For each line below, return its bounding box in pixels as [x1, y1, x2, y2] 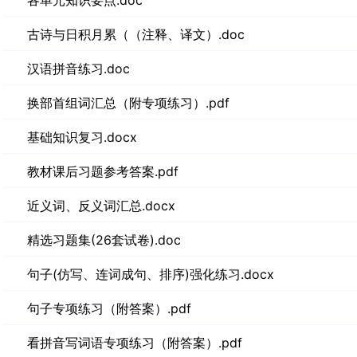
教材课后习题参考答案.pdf [27, 163, 178, 179]
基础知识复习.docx [27, 129, 137, 145]
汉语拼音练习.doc [27, 61, 130, 76]
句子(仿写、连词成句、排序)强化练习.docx [27, 266, 274, 282]
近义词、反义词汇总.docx [27, 198, 175, 214]
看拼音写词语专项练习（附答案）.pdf [27, 335, 242, 351]
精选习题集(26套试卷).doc [27, 232, 181, 248]
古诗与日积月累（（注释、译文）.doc [27, 26, 245, 42]
